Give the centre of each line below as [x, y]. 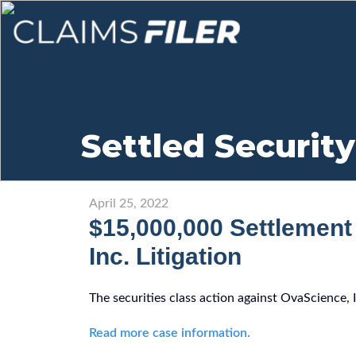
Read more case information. [170, 333]
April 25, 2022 [129, 203]
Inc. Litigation [165, 256]
